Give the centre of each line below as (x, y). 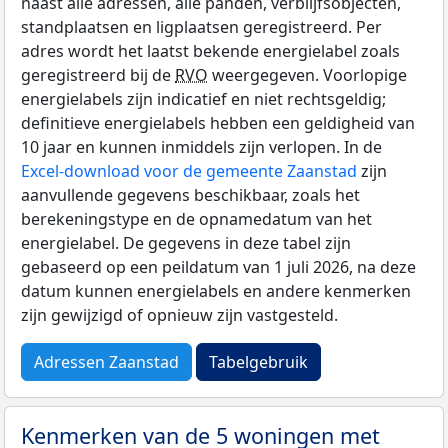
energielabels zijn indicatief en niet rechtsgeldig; (203, 99)
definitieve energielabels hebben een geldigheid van (218, 123)
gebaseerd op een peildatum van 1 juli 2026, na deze (218, 267)
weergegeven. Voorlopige (307, 75)
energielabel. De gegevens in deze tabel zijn (186, 243)
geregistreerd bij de (98, 75)
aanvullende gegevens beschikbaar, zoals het (190, 195)
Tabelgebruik (258, 362)
